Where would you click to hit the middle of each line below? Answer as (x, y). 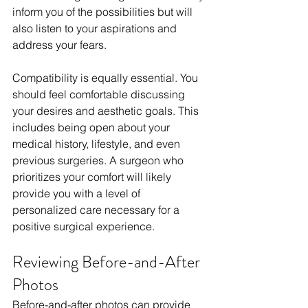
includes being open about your (92, 128)
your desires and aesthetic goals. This (107, 111)
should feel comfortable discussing (100, 95)
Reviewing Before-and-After (108, 262)
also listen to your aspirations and (96, 29)
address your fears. (59, 45)
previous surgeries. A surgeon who (99, 161)
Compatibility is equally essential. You (107, 78)
